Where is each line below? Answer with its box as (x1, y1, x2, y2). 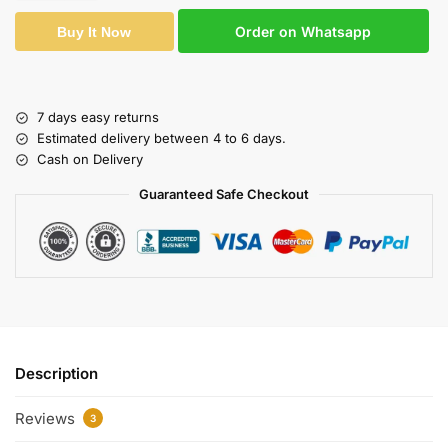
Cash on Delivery (37, 151, 143, 168)
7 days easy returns (37, 109, 159, 126)
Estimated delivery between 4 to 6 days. (37, 130, 286, 147)
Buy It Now (57, 23, 132, 40)
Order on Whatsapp (235, 22, 372, 40)
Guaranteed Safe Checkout (139, 186, 309, 203)
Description (15, 363, 98, 383)
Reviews (15, 408, 79, 428)
